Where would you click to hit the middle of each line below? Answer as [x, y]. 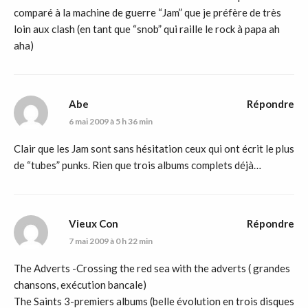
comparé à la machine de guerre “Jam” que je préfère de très [147, 13]
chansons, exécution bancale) [80, 285]
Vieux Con [93, 224]
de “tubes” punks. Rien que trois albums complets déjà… [137, 165]
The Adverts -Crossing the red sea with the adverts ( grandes [152, 268]
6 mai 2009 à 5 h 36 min [111, 122]
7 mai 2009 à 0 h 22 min [111, 241]
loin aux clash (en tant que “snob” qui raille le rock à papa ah [147, 29]
